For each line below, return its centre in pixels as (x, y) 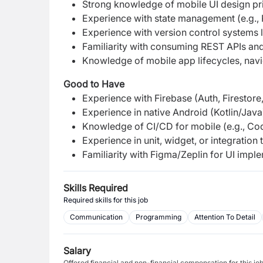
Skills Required (96, 188)
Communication (96, 217)
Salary (77, 251)
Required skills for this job (106, 200)
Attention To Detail (225, 217)
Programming (159, 217)
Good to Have (94, 84)
